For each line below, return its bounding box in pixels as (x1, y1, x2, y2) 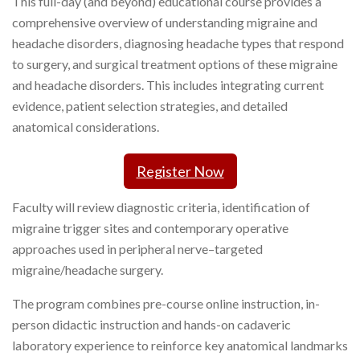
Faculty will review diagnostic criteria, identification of (12, 199, 310, 215)
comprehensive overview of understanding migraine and (12, 14, 317, 30)
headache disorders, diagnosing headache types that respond (12, 35, 344, 51)
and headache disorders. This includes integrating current (12, 77, 324, 92)
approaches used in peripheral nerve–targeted (12, 241, 263, 256)
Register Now (136, 162, 224, 180)
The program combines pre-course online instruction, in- (12, 296, 320, 311)
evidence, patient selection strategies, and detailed (12, 98, 288, 113)
